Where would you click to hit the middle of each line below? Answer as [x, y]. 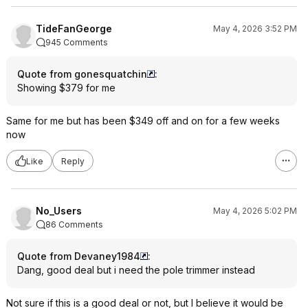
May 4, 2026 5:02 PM [255, 211]
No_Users [59, 211]
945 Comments [77, 42]
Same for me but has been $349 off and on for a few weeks [143, 121]
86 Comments [74, 224]
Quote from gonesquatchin [82, 74]
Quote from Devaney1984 [79, 256]
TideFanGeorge [74, 29]
